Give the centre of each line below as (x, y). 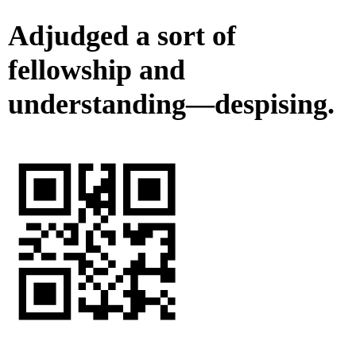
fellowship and (97, 70)
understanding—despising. (171, 104)
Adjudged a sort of (122, 36)
